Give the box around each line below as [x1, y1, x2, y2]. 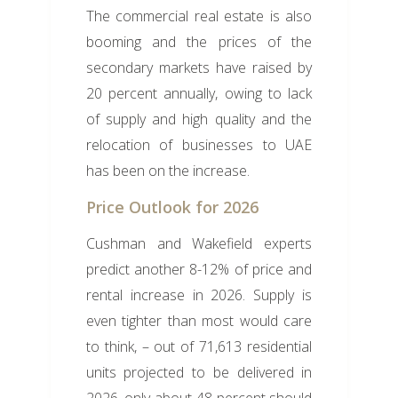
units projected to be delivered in [85, 362, 313, 383]
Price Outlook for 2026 [85, 196, 259, 219]
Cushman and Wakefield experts [85, 234, 313, 254]
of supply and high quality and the [85, 109, 313, 130]
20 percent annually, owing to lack [85, 84, 313, 104]
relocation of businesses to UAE [85, 135, 313, 155]
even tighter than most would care [85, 311, 313, 331]
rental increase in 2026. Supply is [85, 285, 313, 306]
